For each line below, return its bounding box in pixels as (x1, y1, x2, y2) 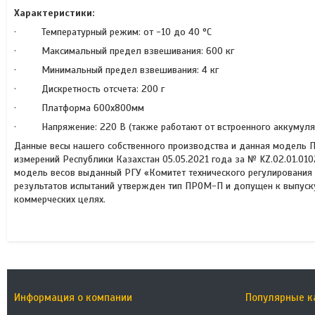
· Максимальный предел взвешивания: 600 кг (14, 45, 234, 57)
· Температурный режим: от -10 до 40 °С (14, 26, 212, 38)
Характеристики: (14, 7, 94, 19)
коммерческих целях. (14, 193, 105, 205)
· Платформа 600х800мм (14, 102, 144, 114)
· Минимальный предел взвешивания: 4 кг (14, 64, 219, 76)
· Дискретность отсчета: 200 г (14, 83, 165, 95)
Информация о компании (14, 291, 133, 304)
